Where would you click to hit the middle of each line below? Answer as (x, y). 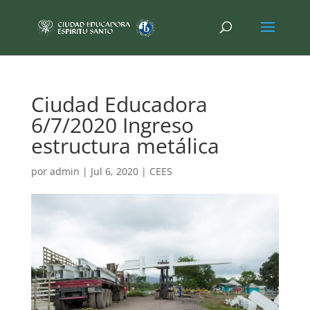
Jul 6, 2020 (114, 171)
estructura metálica (125, 146)
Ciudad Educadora (119, 104)
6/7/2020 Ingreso (112, 125)
